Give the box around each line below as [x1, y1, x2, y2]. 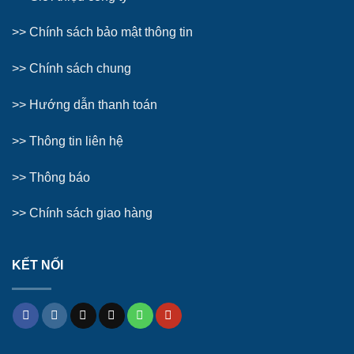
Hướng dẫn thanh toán [26, 98, 157, 112]
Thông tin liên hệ [29, 134, 123, 148]
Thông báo [29, 170, 90, 184]
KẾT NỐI [11, 258, 63, 273]
